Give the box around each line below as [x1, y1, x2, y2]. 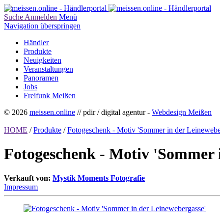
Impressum [4, 182, 38, 191]
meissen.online [29, 108, 75, 116]
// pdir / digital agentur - [75, 108, 152, 116]
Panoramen [24, 74, 58, 82]
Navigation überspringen [4, 22, 81, 30]
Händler [24, 38, 49, 47]
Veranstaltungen [24, 65, 73, 73]
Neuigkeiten [24, 56, 61, 64]
